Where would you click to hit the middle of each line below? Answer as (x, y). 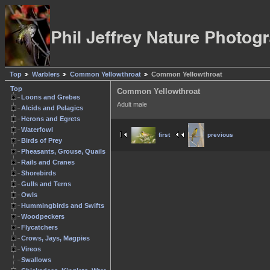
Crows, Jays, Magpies (55, 238)
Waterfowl (37, 130)
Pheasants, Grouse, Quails (63, 151)
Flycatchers (39, 227)
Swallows (36, 260)
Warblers (46, 74)
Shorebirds (39, 173)
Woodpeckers (43, 216)
